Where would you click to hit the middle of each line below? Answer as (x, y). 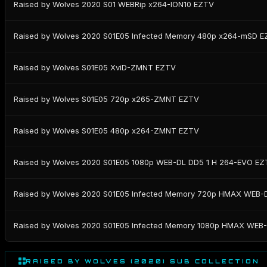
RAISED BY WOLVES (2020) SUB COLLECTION (143, 261)
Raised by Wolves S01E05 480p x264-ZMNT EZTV (106, 131)
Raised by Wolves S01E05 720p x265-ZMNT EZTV (106, 99)
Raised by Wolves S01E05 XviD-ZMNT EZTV (95, 68)
